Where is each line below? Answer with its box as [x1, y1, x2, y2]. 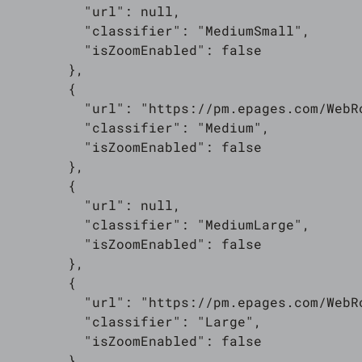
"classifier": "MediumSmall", [3, 22, 310, 39]
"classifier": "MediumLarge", [3, 216, 310, 233]
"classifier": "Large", [3, 313, 262, 330]
